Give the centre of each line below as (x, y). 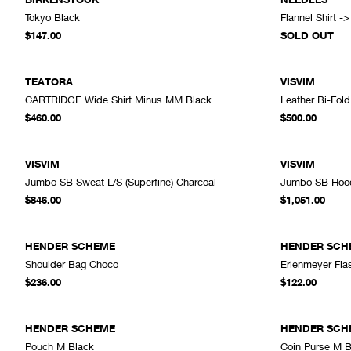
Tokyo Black (52, 17)
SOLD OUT (307, 35)
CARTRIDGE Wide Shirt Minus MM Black (118, 99)
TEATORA (49, 81)
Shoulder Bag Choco (72, 264)
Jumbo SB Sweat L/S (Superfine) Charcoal (121, 181)
